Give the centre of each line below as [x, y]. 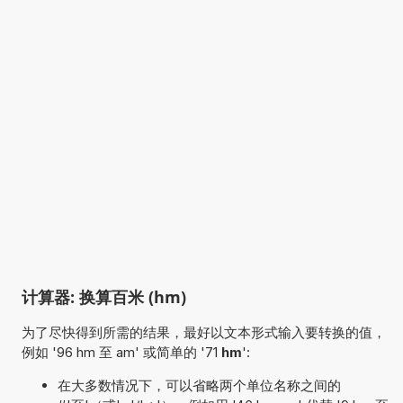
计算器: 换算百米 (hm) [103, 296]
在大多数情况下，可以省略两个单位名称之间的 [199, 385]
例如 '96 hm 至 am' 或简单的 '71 [121, 352]
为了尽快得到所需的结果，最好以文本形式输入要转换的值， [203, 332]
